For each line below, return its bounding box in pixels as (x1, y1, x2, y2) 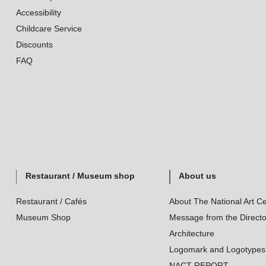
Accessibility (15, 8, 61, 17)
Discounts (15, 40, 53, 49)
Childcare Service (15, 24, 82, 33)
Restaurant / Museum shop (25, 171, 135, 180)
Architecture (169, 229, 214, 238)
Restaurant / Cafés (15, 197, 87, 206)
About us (178, 171, 216, 180)
